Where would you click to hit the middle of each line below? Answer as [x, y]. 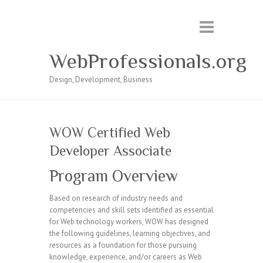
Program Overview [114, 176]
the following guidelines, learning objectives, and [130, 233]
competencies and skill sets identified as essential [131, 210]
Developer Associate [110, 151]
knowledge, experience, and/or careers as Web [126, 257]
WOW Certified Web [110, 132]
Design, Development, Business [101, 80]
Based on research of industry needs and [116, 198]
